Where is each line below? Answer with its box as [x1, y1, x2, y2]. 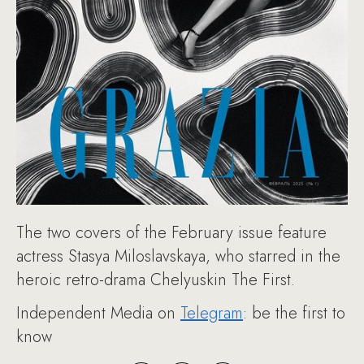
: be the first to [243, 301, 345, 325]
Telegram [180, 301, 243, 325]
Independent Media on [16, 301, 180, 325]
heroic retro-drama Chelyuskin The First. [16, 267, 295, 292]
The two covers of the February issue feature [16, 220, 327, 245]
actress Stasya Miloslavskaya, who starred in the [16, 244, 340, 268]
